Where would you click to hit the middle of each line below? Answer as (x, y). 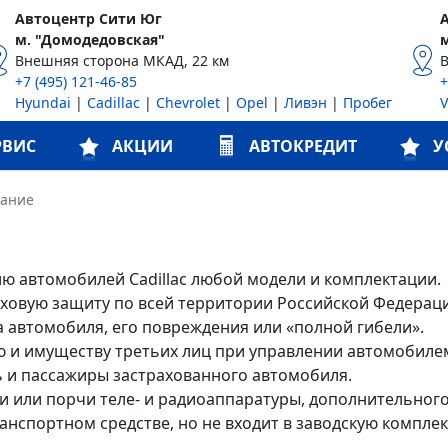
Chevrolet (187, 102)
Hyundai (42, 102)
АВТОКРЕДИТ (303, 145)
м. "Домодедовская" (89, 39)
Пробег (367, 102)
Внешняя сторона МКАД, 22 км (121, 60)
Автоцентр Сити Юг (88, 18)
